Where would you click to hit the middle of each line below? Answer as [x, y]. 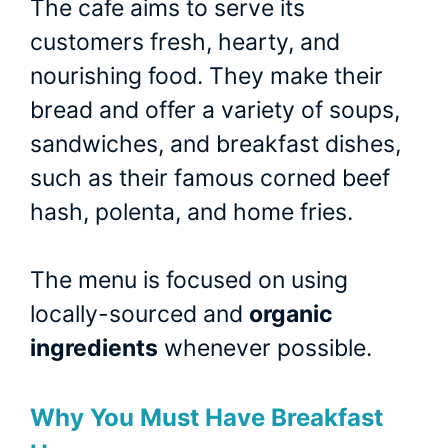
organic [291, 314]
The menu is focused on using [189, 280]
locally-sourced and [139, 314]
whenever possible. [265, 348]
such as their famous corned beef [210, 177]
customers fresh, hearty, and [185, 41]
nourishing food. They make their [206, 75]
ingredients [94, 348]
